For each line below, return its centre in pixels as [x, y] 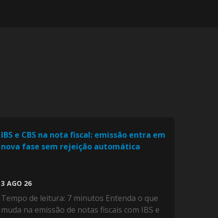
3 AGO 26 [17, 183]
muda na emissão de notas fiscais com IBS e [81, 210]
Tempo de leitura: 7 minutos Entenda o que [80, 198]
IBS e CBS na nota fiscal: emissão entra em [83, 135]
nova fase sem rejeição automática [71, 147]
